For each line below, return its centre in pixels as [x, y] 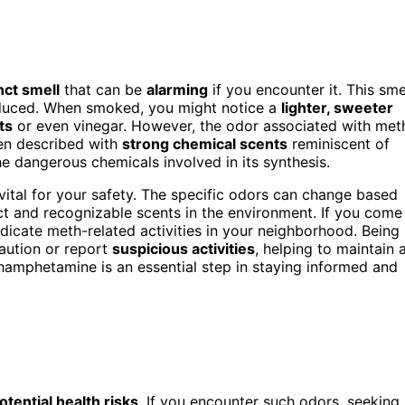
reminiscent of [339, 144]
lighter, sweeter [337, 108]
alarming [177, 89]
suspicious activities [184, 249]
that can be [103, 89]
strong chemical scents [205, 144]
